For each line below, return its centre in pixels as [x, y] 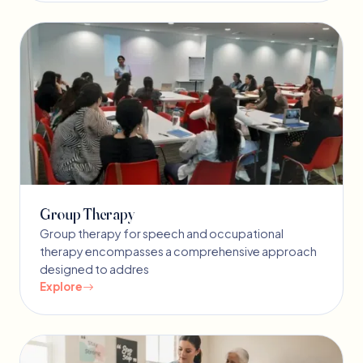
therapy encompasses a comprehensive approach [178, 252]
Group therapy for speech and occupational [162, 234]
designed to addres [94, 269]
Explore [61, 287]
